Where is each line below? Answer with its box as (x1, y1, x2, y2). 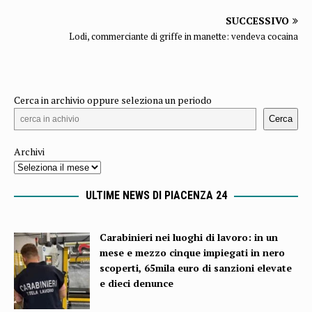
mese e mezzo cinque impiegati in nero (100, 245, 286, 259)
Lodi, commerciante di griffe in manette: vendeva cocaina (69, 29, 298, 42)
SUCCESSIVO (226, 13, 289, 27)
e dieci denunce (100, 276, 174, 290)
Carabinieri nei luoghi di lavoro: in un (100, 230, 279, 244)
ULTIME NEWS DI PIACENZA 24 (85, 188, 227, 202)
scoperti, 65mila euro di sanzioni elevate (100, 260, 292, 274)
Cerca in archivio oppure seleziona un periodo (14, 93, 212, 107)
